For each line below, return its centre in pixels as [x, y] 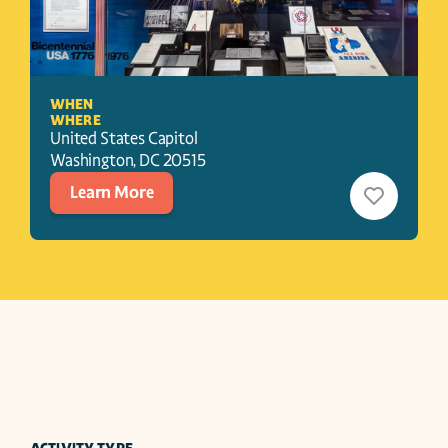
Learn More [112, 192]
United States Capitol [124, 138]
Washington [92, 160]
